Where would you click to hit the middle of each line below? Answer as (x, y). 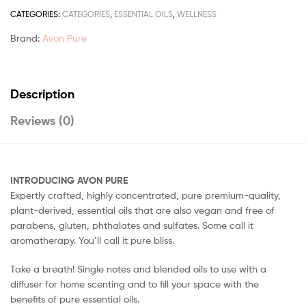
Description (42, 94)
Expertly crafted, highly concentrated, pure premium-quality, (145, 195)
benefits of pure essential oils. (75, 298)
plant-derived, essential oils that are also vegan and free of (142, 210)
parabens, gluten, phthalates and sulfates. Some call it (132, 225)
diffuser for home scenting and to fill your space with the (135, 283)
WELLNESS (197, 14)
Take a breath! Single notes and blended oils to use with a (138, 268)
